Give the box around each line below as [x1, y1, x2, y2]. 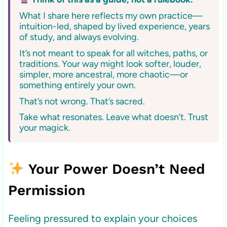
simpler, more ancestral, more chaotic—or [19, 68, 188, 80]
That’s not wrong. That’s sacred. [19, 95, 145, 107]
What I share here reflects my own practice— [19, 10, 203, 22]
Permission [8, 182, 85, 199]
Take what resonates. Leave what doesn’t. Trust [19, 111, 208, 123]
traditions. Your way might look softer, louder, [19, 58, 201, 69]
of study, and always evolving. [19, 31, 139, 43]
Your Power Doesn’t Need [24, 161, 205, 178]
